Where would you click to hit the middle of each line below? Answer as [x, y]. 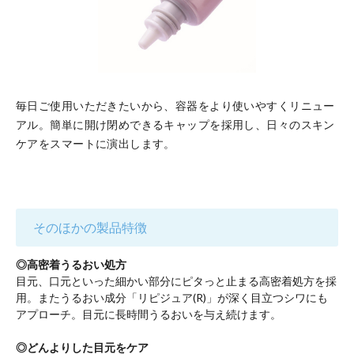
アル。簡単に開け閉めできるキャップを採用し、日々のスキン [175, 124]
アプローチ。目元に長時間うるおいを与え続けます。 [149, 314]
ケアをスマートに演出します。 [96, 143]
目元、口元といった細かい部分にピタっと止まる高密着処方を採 [176, 281]
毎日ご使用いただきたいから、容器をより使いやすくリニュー [175, 105]
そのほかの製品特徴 [90, 227]
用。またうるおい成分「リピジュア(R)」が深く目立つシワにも [172, 297]
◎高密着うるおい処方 [71, 264]
